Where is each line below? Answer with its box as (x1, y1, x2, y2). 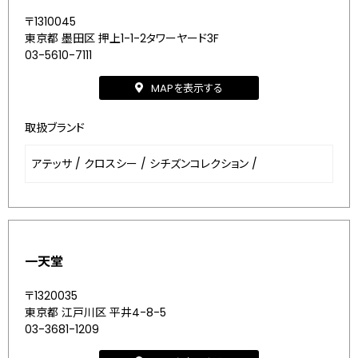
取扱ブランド (25, 120, 85, 136)
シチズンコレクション (149, 156, 249, 172)
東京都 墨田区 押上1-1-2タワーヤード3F (25, 30, 219, 46)
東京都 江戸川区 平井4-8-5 (25, 304, 166, 320)
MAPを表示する (151, 80, 223, 96)
